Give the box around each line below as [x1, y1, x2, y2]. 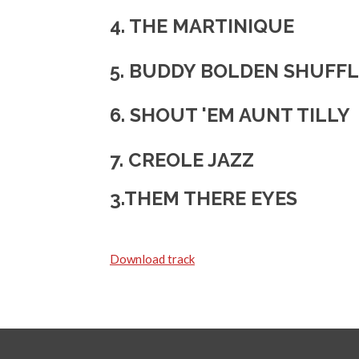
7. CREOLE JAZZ [110, 148, 254, 171]
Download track [110, 251, 195, 266]
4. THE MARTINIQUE [110, 15, 294, 38]
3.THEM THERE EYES [110, 187, 297, 210]
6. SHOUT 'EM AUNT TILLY [110, 104, 350, 127]
